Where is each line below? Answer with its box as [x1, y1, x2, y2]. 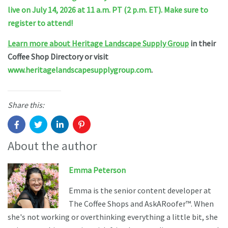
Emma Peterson [69, 164, 126, 175]
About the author [8, 138, 97, 154]
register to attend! [8, 17, 73, 28]
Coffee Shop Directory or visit [8, 51, 108, 62]
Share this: [8, 99, 44, 110]
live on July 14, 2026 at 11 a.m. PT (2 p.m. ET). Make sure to [8, 4, 208, 15]
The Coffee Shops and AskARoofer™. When [69, 198, 214, 209]
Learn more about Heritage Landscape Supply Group [8, 38, 189, 48]
